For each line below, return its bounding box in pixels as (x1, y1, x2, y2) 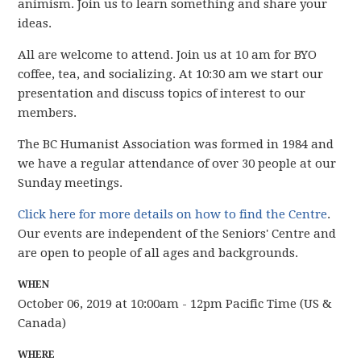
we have (18, 156, 68, 171)
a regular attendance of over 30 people (70, 156, 297, 171)
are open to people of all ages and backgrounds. (18, 246, 299, 260)
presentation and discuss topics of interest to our (18, 86, 306, 101)
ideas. (18, 16, 52, 31)
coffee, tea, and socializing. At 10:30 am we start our (18, 67, 324, 81)
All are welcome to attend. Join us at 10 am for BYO (18, 48, 317, 62)
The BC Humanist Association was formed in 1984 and (18, 137, 334, 151)
